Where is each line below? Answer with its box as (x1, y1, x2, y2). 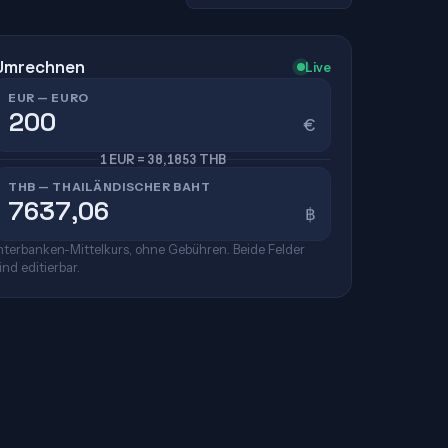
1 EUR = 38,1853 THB (98, 152, 226, 167)
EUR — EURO (8, 91, 89, 105)
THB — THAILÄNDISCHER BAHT (8, 180, 211, 194)
